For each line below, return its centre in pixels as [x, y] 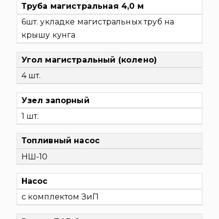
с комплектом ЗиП [60, 197]
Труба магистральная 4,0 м [82, 6]
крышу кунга [48, 35]
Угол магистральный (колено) [89, 60]
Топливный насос [61, 141]
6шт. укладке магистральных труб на [98, 22]
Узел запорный [55, 100]
